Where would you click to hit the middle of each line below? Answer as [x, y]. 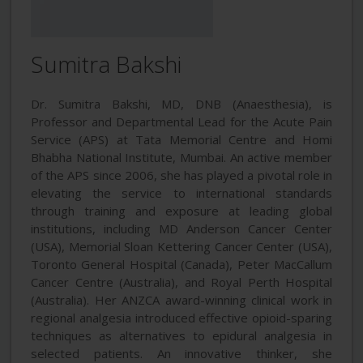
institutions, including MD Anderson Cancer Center [181, 229]
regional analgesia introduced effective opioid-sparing [181, 318]
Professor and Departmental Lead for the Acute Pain [181, 122]
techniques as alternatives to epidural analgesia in [181, 336]
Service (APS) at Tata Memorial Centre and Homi [181, 140]
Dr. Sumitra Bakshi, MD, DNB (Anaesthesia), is [181, 104]
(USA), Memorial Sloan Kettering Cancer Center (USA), [181, 247]
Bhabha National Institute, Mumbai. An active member [181, 158]
